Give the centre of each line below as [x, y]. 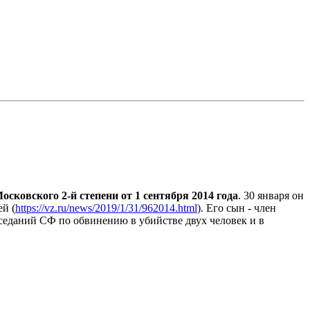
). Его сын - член [237, 208]
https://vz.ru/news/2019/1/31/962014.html [106, 208]
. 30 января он [271, 196]
